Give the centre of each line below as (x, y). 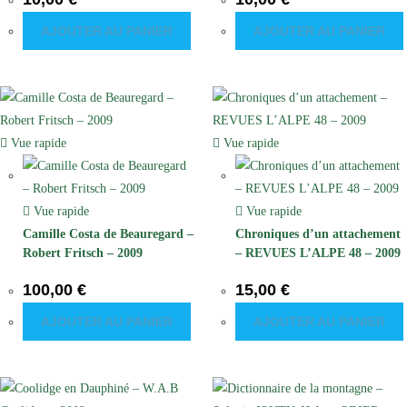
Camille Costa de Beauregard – (108, 233)
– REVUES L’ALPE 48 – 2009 (318, 253)
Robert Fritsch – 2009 (83, 253)
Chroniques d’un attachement (318, 233)
